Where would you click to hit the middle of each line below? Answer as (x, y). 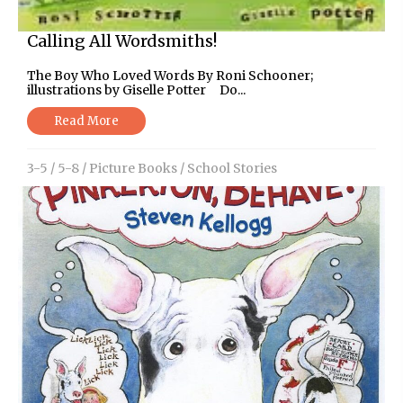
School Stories (232, 168)
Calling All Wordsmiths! (122, 40)
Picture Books (133, 168)
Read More (86, 121)
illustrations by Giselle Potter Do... (136, 90)
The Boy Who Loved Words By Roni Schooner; (170, 75)
